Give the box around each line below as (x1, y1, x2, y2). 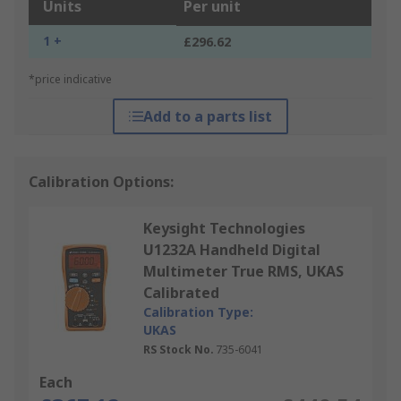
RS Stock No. (143, 342, 214, 358)
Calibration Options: (29, 172, 174, 192)
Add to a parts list (142, 107, 272, 127)
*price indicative (29, 72, 112, 88)
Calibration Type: (143, 303, 253, 321)
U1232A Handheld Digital (143, 240, 320, 260)
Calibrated (143, 283, 219, 303)
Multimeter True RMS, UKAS (143, 261, 344, 282)
